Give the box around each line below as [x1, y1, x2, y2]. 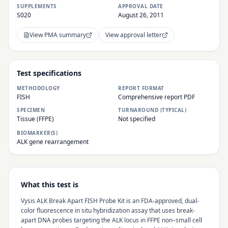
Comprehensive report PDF [118, 93, 195, 101]
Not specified [118, 115, 155, 123]
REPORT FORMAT [118, 84, 164, 92]
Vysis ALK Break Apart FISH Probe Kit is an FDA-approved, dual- [21, 196, 199, 205]
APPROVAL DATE [118, 3, 163, 10]
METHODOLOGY [17, 84, 60, 92]
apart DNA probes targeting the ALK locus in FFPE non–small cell [21, 216, 202, 224]
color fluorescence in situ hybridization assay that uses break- [21, 206, 195, 215]
